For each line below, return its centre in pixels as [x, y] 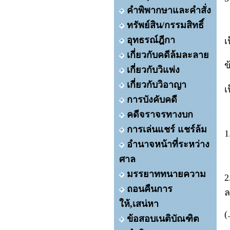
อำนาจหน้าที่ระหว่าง [168, 144]
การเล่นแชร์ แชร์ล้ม [167, 129]
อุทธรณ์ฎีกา [151, 40]
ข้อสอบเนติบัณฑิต [163, 219]
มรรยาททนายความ [166, 174]
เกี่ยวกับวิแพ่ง [153, 70]
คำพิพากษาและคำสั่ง [169, 10]
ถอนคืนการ [150, 189]
